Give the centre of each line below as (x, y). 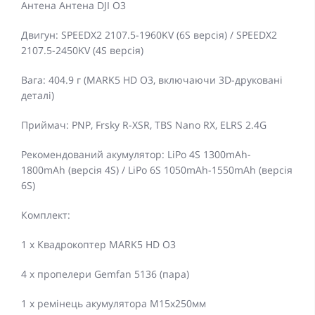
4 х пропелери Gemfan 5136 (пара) (105, 274)
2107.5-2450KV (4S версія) (82, 51)
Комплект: (46, 215)
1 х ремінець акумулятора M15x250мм (114, 304)
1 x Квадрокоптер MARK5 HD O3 (98, 245)
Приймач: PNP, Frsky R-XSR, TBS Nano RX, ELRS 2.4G (144, 125)
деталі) (38, 96)
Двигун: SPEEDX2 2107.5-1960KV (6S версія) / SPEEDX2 (149, 35)
